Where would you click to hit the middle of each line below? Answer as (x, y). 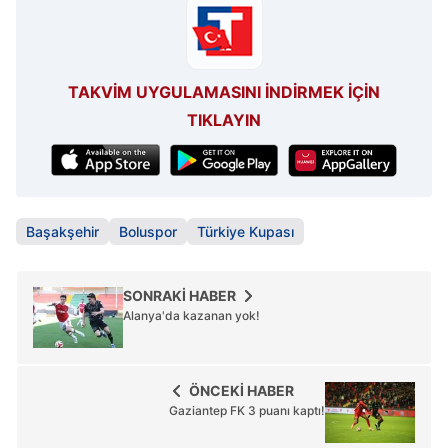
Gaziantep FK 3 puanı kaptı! (247, 410)
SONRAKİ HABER (179, 295)
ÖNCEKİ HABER (241, 390)
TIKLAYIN (224, 120)
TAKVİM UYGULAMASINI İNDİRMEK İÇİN (224, 92)
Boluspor (148, 231)
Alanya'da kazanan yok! (191, 315)
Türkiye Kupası (245, 231)
